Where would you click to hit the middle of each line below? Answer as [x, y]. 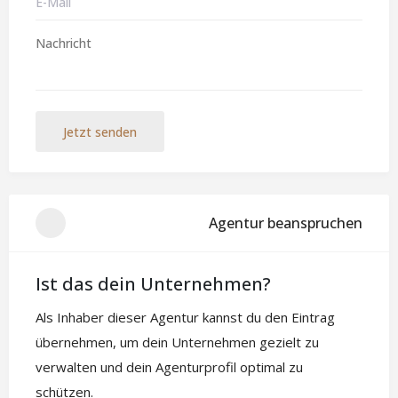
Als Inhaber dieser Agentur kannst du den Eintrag [185, 317]
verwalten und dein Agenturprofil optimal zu [169, 367]
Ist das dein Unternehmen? [153, 284]
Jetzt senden [100, 131]
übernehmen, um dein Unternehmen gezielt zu [177, 342]
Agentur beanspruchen [286, 223]
